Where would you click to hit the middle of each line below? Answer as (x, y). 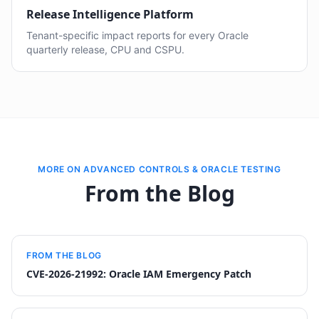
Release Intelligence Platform (110, 14)
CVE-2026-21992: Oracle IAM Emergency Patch (139, 274)
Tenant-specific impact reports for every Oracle (137, 35)
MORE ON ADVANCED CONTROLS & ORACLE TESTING (159, 169)
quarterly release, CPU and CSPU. (105, 49)
